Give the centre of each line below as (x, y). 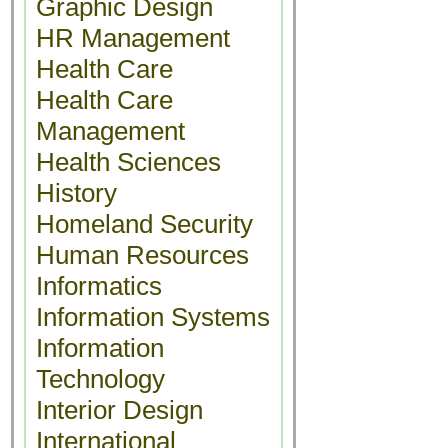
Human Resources (142, 255)
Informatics (99, 286)
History (76, 193)
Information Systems (153, 317)
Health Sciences (128, 162)
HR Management (133, 38)
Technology (100, 379)
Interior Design (119, 410)
